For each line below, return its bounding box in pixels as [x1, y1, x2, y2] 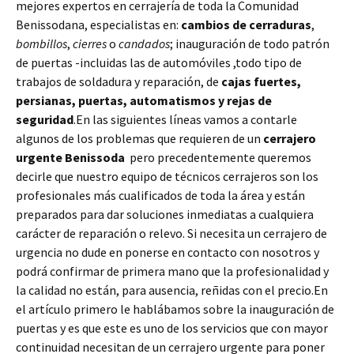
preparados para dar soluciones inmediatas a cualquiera [16, 206, 314, 223]
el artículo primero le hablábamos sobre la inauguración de [16, 301, 334, 318]
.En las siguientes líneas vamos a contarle [73, 111, 297, 128]
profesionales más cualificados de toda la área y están [16, 187, 305, 204]
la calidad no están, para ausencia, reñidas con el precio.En [16, 282, 328, 299]
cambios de [179, 17, 249, 33]
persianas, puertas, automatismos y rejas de [16, 92, 272, 109]
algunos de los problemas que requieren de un [16, 130, 263, 147]
